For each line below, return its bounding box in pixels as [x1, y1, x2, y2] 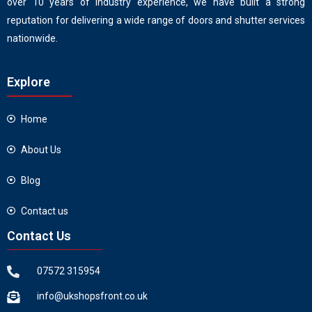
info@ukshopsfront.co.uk [36, 290, 148, 302]
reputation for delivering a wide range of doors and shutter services [7, 14, 305, 26]
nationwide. [7, 32, 58, 44]
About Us [21, 143, 61, 155]
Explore [7, 74, 50, 89]
